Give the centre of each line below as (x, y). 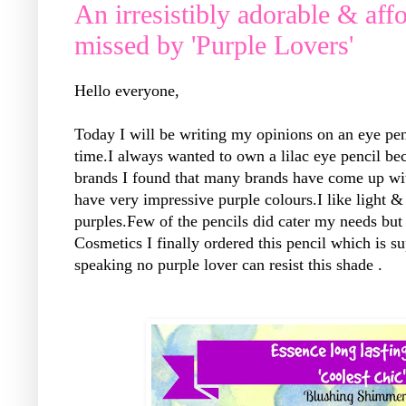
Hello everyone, (127, 91)
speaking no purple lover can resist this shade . (228, 265)
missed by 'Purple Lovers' (214, 44)
